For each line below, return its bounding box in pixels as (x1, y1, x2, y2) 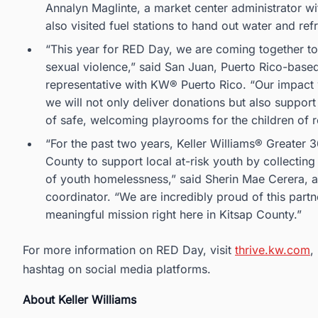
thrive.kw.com (235, 243, 310, 258)
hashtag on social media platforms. (23, 262, 211, 277)
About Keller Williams (23, 292, 136, 307)
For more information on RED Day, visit (23, 243, 235, 258)
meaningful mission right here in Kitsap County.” (45, 207, 302, 222)
